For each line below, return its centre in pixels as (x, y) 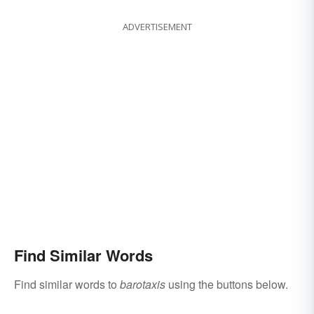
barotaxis (143, 285)
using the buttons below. (227, 285)
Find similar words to (67, 285)
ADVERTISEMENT (157, 27)
